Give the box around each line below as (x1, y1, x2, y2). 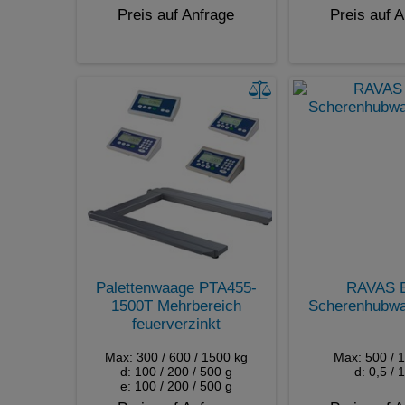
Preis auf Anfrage (118, 5, 234, 24)
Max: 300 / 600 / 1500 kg (104, 349, 248, 364)
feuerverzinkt (131, 315, 221, 333)
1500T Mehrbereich (110, 297, 241, 315)
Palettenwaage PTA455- (95, 278, 257, 297)
